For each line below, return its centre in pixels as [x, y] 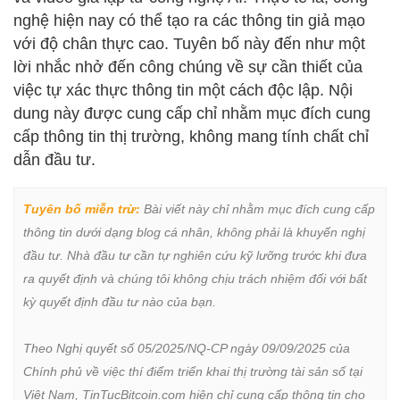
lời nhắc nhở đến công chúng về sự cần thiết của [188, 67]
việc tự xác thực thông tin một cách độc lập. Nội [183, 90]
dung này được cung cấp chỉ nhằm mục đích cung [192, 113]
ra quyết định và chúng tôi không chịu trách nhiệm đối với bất [195, 278]
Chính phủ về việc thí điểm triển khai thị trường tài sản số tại [193, 371]
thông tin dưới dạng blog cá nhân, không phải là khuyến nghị [194, 232]
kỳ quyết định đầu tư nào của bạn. [120, 301]
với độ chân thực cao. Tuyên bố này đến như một [189, 43]
